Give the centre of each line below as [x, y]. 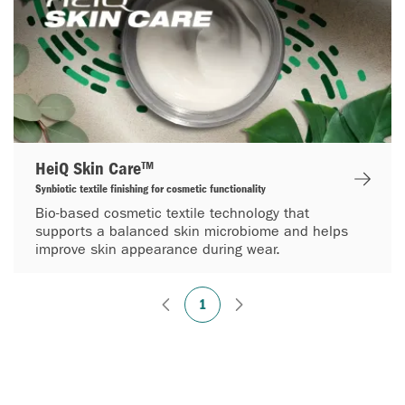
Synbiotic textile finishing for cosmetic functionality [151, 188]
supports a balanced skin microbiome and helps [192, 231]
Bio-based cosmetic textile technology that [172, 213]
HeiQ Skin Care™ [95, 169]
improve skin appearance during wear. [158, 249]
